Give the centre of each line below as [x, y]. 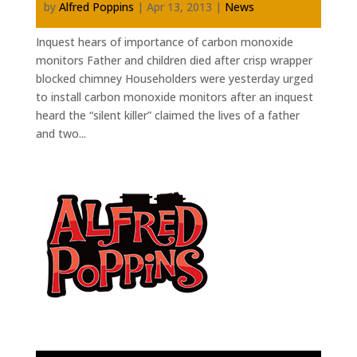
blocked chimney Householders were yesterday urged [174, 78]
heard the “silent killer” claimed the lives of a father [167, 115]
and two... [61, 133]
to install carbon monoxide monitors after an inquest [174, 96]
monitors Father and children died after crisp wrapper [174, 60]
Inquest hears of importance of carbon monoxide [164, 41]
